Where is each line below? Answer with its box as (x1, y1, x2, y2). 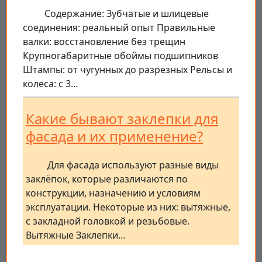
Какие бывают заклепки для (26, 109, 218, 129)
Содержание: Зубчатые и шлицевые (44, 7, 209, 20)
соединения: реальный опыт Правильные (23, 21, 215, 35)
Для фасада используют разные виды (47, 158, 219, 172)
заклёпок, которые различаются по (26, 173, 188, 186)
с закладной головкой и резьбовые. (26, 215, 189, 228)
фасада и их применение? (26, 126, 203, 146)
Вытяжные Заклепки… (26, 229, 126, 242)
